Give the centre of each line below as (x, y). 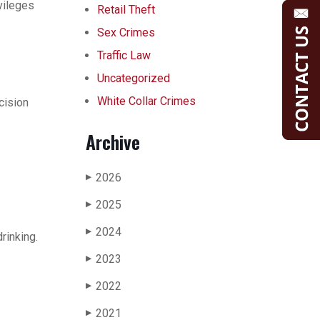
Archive (113, 142)
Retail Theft (126, 10)
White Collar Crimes (146, 101)
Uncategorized (134, 78)
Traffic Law (124, 55)
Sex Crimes (126, 32)
